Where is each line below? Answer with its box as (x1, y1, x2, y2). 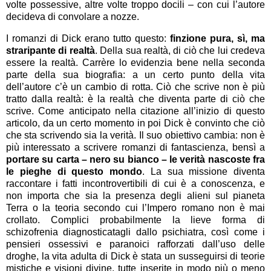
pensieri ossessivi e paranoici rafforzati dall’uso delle (6, 239, 265, 250)
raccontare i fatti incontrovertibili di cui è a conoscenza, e (6, 178, 265, 189)
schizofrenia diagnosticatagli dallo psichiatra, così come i (6, 227, 265, 238)
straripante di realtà (6, 45, 95, 56)
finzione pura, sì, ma (170, 33, 265, 44)
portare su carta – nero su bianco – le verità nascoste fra (6, 154, 265, 165)
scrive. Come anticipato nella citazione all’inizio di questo (6, 106, 265, 117)
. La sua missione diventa (142, 166, 265, 177)
